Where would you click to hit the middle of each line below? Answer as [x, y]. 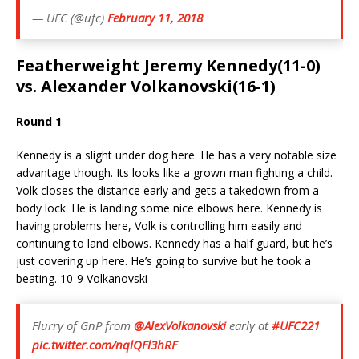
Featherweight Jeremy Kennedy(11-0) [168, 65]
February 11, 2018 [155, 17]
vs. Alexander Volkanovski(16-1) [146, 86]
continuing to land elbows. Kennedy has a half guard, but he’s [174, 243]
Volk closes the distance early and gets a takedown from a [167, 190]
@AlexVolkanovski [180, 325]
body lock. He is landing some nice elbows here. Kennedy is [169, 208]
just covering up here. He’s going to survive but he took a [163, 260]
